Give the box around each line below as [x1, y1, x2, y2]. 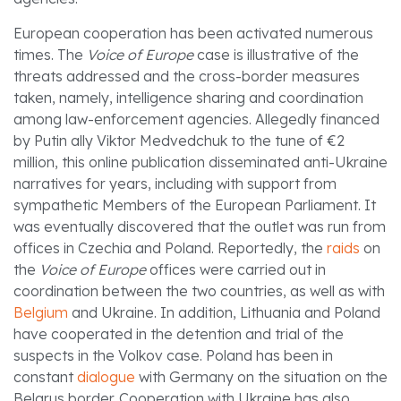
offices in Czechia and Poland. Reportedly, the [13, 238, 327, 257]
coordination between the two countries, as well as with [13, 281, 385, 300]
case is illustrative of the [193, 45, 359, 64]
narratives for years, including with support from [13, 174, 337, 192]
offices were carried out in [146, 260, 326, 278]
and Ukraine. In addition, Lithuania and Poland [68, 303, 380, 321]
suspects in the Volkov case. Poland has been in [13, 346, 333, 364]
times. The [13, 45, 87, 64]
